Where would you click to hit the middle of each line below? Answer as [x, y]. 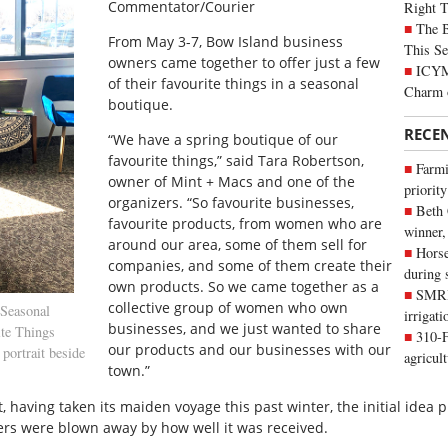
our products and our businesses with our [250, 350]
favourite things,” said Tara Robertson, [236, 161]
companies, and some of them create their [250, 266]
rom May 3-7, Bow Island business [229, 41]
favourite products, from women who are [245, 224]
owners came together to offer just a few [244, 62]
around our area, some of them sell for [238, 245]
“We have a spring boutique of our [223, 140]
